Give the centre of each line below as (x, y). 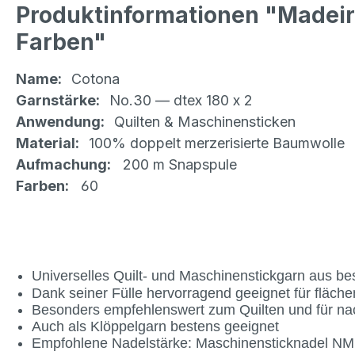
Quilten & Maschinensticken (205, 122)
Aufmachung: (63, 164)
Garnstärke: (63, 100)
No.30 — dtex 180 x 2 (181, 100)
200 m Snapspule (174, 164)
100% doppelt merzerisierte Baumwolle (217, 143)
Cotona (95, 79)
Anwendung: (65, 122)
